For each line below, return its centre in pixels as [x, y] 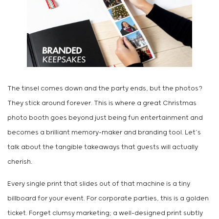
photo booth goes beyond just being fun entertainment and [105, 118]
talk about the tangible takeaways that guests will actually [103, 148]
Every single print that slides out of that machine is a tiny [99, 184]
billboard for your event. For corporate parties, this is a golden [108, 199]
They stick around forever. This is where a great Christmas [102, 104]
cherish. [20, 162]
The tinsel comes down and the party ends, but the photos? [105, 89]
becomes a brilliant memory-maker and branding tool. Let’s [104, 133]
